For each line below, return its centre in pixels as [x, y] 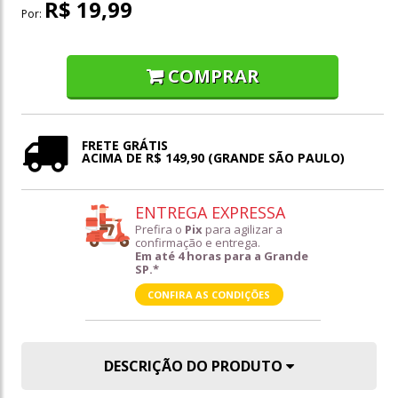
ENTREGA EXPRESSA [210, 213]
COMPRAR [213, 76]
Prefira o [159, 230]
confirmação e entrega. [197, 243]
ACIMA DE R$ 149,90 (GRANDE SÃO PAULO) [213, 158]
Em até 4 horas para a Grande [221, 256]
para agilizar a [242, 230]
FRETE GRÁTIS [125, 146]
